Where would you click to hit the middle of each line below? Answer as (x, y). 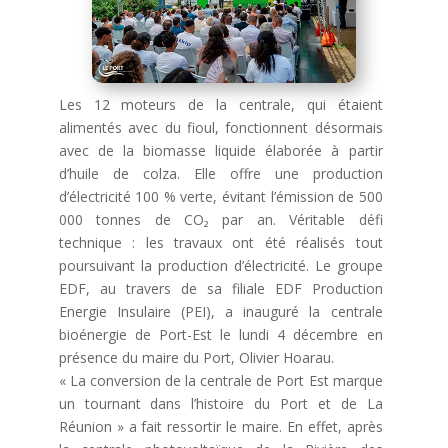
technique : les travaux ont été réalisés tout (220, 243)
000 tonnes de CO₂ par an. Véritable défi (220, 220)
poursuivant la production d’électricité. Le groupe (220, 266)
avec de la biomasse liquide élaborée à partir (220, 151)
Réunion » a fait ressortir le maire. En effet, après (220, 427)
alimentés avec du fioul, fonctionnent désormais (220, 128)
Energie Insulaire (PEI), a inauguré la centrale (220, 312)
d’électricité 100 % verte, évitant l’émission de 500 (220, 197)
